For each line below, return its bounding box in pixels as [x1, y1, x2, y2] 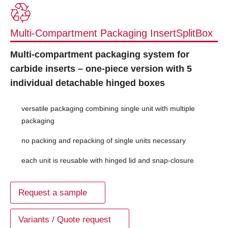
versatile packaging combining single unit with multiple [21, 104, 195, 113]
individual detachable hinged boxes [10, 78, 165, 89]
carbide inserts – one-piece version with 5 [10, 64, 192, 74]
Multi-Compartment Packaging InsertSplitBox [10, 27, 213, 39]
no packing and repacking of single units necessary [21, 136, 186, 145]
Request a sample [18, 187, 87, 197]
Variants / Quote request [18, 214, 111, 224]
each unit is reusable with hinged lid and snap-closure [21, 156, 194, 165]
